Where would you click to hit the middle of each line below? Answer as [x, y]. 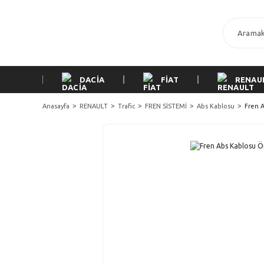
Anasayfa [56, 106]
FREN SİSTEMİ [166, 106]
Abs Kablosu [216, 106]
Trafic [126, 106]
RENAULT [94, 106]
